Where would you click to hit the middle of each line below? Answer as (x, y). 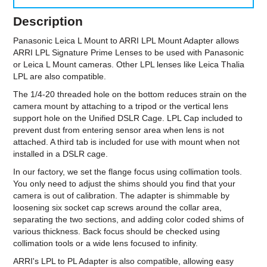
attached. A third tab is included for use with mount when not (127, 142)
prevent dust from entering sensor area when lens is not (119, 130)
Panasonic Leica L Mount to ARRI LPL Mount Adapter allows (126, 40)
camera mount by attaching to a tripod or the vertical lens (121, 106)
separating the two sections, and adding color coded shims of (129, 219)
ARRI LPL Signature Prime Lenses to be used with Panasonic (129, 52)
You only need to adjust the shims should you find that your (125, 183)
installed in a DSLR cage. (61, 153)
